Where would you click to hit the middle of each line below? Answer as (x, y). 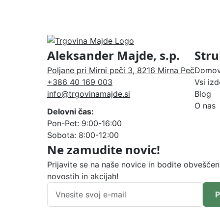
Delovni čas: (70, 111)
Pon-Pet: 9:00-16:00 (84, 123)
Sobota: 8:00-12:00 (83, 135)
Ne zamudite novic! (104, 149)
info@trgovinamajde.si (89, 94)
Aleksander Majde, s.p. (113, 55)
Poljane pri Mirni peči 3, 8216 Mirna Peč (121, 70)
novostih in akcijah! (83, 176)
